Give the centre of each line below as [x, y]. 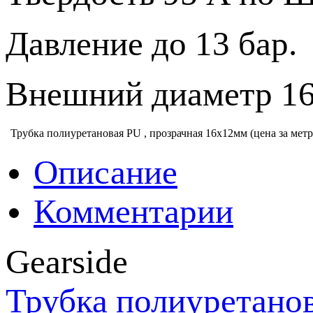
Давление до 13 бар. [151, 44]
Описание [105, 172]
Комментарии [133, 211]
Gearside [67, 262]
